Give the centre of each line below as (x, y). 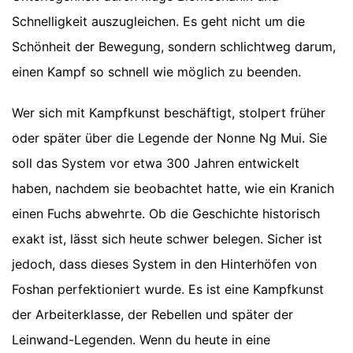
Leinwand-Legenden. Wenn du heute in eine (141, 340)
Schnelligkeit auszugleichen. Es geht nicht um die (158, 22)
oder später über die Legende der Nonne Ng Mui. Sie (169, 138)
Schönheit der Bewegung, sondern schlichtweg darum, (174, 47)
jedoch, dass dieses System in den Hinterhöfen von (164, 264)
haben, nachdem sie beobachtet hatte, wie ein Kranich (173, 189)
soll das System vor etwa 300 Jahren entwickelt (156, 163)
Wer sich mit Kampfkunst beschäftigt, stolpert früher (169, 113)
